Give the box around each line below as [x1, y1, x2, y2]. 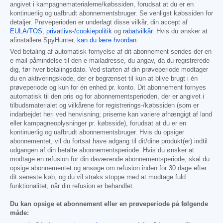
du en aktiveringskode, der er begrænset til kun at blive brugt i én [10, 75, 198, 83]
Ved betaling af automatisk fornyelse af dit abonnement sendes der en [10, 48, 212, 56]
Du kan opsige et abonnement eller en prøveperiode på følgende [10, 201, 208, 208]
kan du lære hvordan [77, 37, 136, 44]
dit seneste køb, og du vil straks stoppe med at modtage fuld [10, 174, 186, 181]
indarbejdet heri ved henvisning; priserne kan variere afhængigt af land [10, 111, 212, 118]
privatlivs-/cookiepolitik [46, 28, 112, 35]
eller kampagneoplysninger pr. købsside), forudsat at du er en [10, 120, 186, 127]
